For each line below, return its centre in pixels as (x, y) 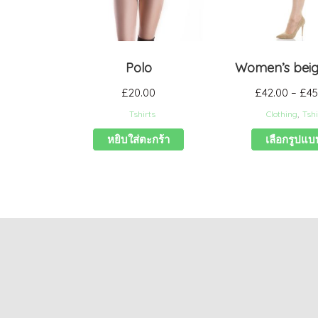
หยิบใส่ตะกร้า (139, 139)
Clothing (282, 114)
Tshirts (142, 114)
